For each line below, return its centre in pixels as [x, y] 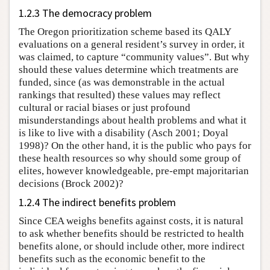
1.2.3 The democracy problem [85, 13]
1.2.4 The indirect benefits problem [97, 202]
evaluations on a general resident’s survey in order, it [132, 44]
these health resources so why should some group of [130, 158]
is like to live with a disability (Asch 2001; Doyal [124, 133]
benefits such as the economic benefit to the [112, 259]
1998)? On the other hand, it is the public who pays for [135, 145]
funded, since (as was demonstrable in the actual [122, 82]
